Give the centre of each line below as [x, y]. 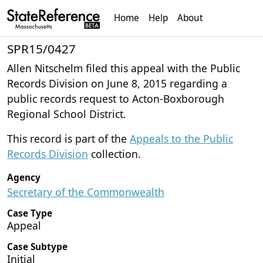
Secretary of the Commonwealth [86, 192]
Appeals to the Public [181, 138]
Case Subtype [37, 247]
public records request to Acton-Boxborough [116, 98]
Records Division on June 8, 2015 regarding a [117, 83]
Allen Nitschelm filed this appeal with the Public [124, 68]
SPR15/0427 [41, 48]
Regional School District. [67, 114]
